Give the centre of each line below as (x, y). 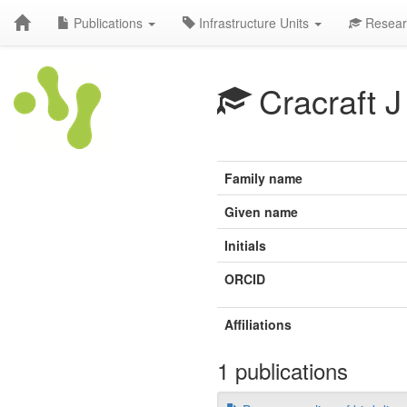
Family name (263, 178)
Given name (261, 212)
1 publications (283, 370)
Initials (245, 245)
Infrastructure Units (254, 23)
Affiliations (258, 324)
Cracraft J (326, 100)
